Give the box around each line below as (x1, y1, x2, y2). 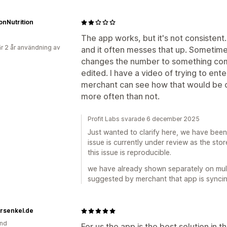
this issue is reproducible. (88, 148, 171, 157)
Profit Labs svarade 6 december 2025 (88, 115, 200, 123)
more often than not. (81, 91, 160, 101)
